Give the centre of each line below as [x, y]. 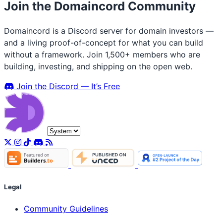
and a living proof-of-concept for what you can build [104, 43]
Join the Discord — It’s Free [67, 86]
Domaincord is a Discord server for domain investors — [109, 31]
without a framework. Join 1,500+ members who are [102, 55]
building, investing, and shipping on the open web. [98, 67]
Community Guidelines [66, 208]
